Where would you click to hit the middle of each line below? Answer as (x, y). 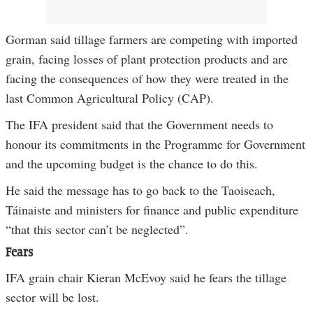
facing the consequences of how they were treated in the (147, 79)
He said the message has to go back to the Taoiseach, (140, 190)
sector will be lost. (52, 297)
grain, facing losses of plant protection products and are (147, 59)
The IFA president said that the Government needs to (139, 125)
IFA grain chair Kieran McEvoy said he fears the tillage (146, 278)
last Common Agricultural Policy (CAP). (110, 98)
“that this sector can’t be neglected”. (97, 230)
